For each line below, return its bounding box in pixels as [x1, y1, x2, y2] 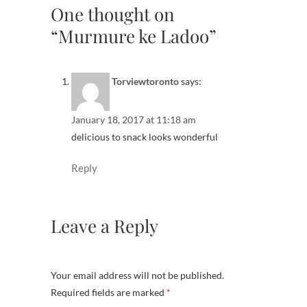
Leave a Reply [51, 214, 158, 238]
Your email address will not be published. [51, 269, 224, 281]
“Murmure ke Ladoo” [51, 24, 217, 48]
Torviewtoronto [112, 75, 179, 88]
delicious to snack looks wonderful [71, 131, 218, 143]
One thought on [51, 2, 175, 26]
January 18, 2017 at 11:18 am [71, 114, 196, 126]
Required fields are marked [51, 286, 167, 298]
